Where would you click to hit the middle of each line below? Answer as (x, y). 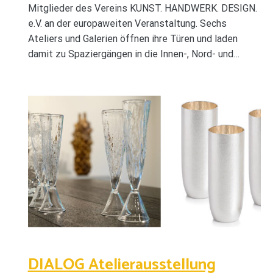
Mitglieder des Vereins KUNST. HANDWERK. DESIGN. (142, 9)
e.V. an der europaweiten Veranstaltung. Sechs (127, 24)
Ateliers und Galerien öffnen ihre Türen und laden (133, 39)
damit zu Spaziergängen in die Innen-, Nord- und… (133, 54)
